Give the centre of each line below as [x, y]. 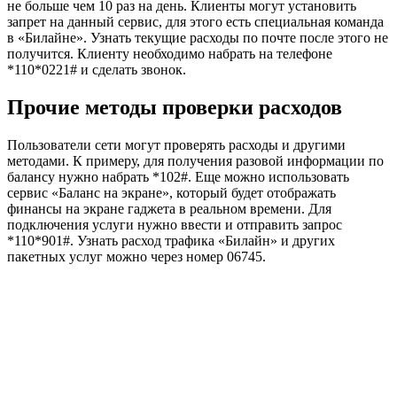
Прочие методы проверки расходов [175, 107]
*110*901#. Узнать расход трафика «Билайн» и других [171, 240]
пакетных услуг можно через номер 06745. [136, 256]
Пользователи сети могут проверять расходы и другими [176, 144]
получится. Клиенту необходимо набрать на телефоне [170, 53]
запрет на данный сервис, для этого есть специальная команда [195, 21]
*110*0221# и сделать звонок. [97, 69]
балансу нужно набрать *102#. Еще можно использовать [178, 176]
